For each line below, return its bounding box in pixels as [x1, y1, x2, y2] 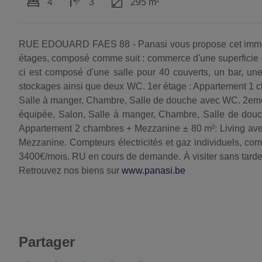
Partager [19, 233, 75, 250]
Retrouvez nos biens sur [19, 165, 122, 175]
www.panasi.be [122, 165, 185, 175]
